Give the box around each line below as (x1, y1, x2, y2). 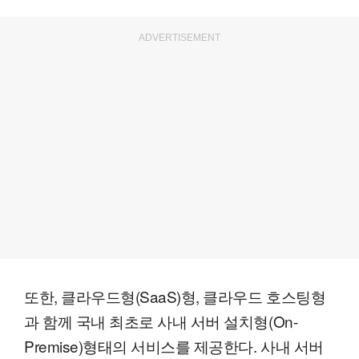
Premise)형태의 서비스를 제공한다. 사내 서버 (24, 335, 324, 357)
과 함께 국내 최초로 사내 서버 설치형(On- (24, 310, 298, 333)
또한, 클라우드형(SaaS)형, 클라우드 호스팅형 (24, 285, 326, 308)
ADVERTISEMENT (139, 32, 220, 44)
